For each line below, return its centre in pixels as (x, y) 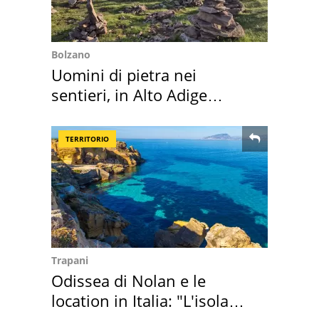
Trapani (70, 261)
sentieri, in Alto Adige (129, 95)
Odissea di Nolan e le (129, 281)
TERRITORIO (87, 139)
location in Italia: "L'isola (140, 301)
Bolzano (71, 55)
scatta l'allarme (106, 115)
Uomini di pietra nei (124, 75)
